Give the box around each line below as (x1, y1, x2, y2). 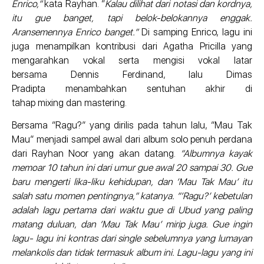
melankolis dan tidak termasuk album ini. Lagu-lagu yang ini (12, 247, 252, 259)
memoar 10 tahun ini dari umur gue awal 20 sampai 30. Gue (12, 162, 252, 174)
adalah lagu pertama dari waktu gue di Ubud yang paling (12, 204, 252, 216)
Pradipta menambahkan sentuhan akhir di (12, 83, 252, 95)
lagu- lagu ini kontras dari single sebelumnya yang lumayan (12, 233, 252, 245)
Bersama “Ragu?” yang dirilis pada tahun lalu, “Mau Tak (12, 120, 252, 131)
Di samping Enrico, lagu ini (138, 27, 252, 38)
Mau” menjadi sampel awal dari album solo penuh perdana (12, 134, 252, 146)
